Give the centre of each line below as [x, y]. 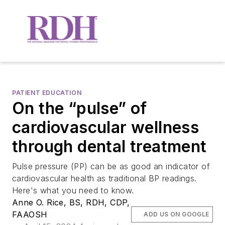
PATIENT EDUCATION [47, 92]
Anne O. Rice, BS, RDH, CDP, [71, 202]
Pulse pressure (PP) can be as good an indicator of [111, 166]
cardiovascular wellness [106, 127]
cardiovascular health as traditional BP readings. [104, 178]
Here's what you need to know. [73, 190]
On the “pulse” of [80, 108]
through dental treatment [109, 146]
